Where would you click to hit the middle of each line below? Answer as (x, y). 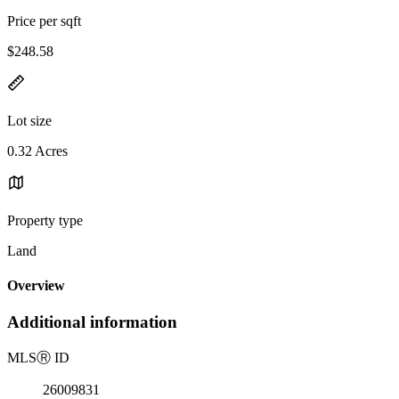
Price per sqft (44, 20)
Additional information (92, 322)
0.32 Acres (37, 151)
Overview (36, 286)
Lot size (29, 120)
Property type (45, 220)
